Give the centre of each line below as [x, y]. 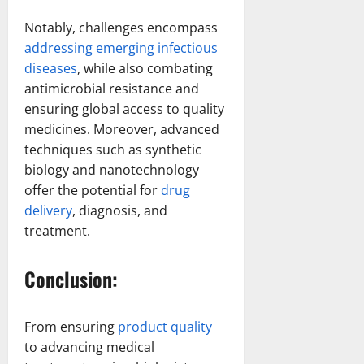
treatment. [57, 230]
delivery [48, 210]
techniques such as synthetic [113, 149]
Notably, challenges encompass [121, 27]
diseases [51, 68]
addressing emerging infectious [121, 48]
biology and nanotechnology [112, 169]
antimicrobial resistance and [112, 88]
